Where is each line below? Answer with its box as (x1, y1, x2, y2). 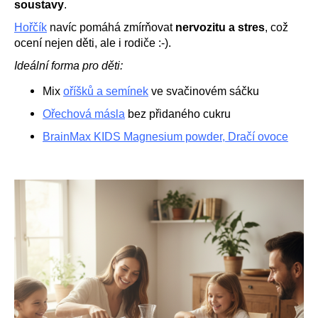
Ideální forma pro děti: (14, 59, 123, 72)
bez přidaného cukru (125, 107, 231, 120)
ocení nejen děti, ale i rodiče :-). (14, 36, 171, 49)
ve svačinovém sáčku (148, 84, 259, 97)
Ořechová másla (43, 107, 125, 120)
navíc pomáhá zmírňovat (47, 21, 175, 33)
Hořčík (14, 21, 47, 33)
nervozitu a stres (175, 21, 265, 33)
